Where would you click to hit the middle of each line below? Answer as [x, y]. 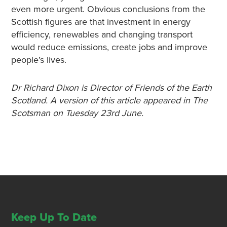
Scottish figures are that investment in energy [101, 22]
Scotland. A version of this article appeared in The [109, 100]
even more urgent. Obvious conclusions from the [108, 9]
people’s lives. [39, 60]
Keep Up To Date [54, 217]
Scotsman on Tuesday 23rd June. [77, 113]
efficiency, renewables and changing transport [102, 34]
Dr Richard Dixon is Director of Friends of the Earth [111, 88]
